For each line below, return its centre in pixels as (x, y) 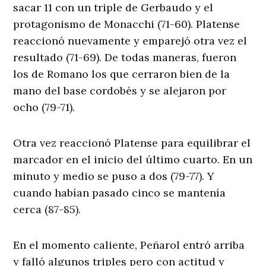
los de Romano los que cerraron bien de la (122, 74)
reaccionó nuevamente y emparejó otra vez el (130, 40)
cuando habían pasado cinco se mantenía (120, 192)
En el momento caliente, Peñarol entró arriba (129, 245)
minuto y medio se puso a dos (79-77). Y (114, 176)
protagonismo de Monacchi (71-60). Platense (127, 24)
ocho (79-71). (44, 107)
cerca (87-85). (47, 209)
